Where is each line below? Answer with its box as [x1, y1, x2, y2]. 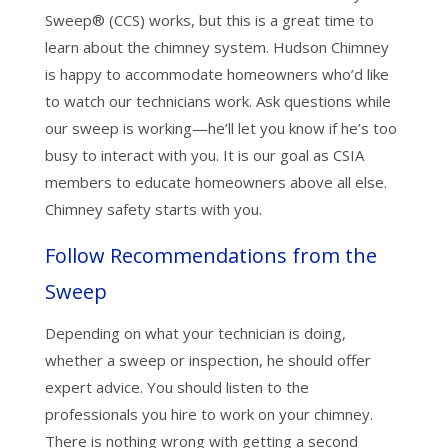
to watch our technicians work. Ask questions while [44, 91, 391, 112]
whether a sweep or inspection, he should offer [44, 350, 371, 371]
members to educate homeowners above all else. [44, 172, 387, 193]
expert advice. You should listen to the [44, 377, 309, 398]
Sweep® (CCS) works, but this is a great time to [44, 10, 374, 31]
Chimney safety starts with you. [44, 199, 262, 220]
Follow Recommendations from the [44, 242, 377, 270]
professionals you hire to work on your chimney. [44, 404, 373, 425]
